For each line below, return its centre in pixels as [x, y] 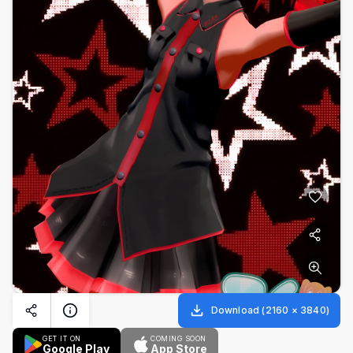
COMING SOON [178, 338]
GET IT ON [62, 338]
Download [235, 310]
